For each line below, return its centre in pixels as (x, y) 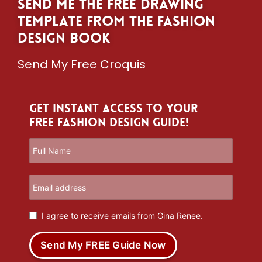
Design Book (64, 39)
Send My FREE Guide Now (103, 245)
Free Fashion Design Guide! (109, 122)
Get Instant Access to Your (113, 108)
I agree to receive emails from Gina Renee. (122, 215)
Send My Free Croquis (82, 64)
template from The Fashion (116, 22)
